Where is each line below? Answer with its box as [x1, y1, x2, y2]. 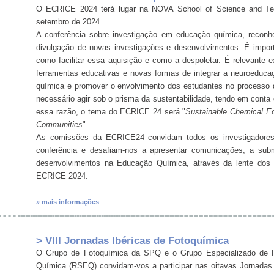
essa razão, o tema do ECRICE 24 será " [36, 107, 186, 117]
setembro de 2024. [36, 17, 102, 27]
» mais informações [36, 198, 99, 206]
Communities [36, 120, 83, 130]
